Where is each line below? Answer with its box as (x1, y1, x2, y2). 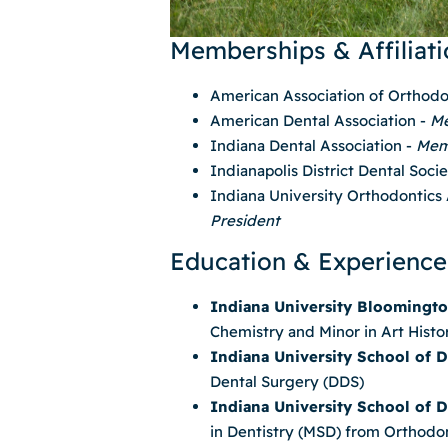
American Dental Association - (210, 111, 430, 131)
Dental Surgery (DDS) (210, 372, 364, 392)
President (210, 211, 280, 231)
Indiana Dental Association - (210, 136, 416, 156)
